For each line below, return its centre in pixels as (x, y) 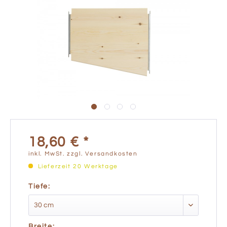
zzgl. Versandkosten (102, 154)
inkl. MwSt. (48, 154)
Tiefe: (40, 186)
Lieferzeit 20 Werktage (77, 166)
